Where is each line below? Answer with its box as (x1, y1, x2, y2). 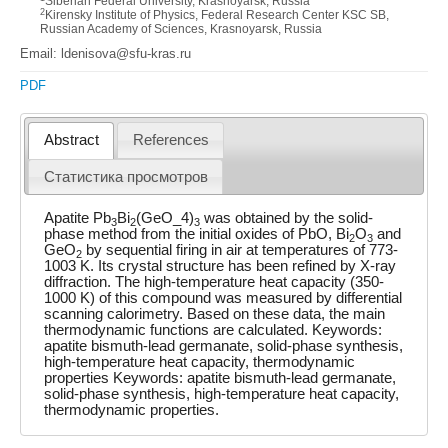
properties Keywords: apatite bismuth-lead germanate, (44, 369, 397, 386)
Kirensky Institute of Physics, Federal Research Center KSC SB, (45, 8, 389, 22)
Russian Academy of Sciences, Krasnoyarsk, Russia (40, 22, 322, 36)
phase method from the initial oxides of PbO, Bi (44, 225, 350, 242)
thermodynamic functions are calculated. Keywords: (44, 321, 383, 338)
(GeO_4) (136, 209, 195, 226)
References (132, 132, 209, 149)
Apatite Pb (44, 209, 112, 226)
